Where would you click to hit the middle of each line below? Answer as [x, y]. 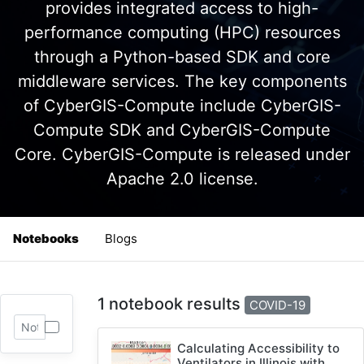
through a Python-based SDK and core [182, 57]
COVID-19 [277, 305]
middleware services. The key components [182, 81]
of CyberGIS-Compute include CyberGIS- [182, 106]
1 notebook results [171, 304]
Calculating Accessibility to [259, 348]
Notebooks [46, 238]
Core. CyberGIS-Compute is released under [182, 154]
